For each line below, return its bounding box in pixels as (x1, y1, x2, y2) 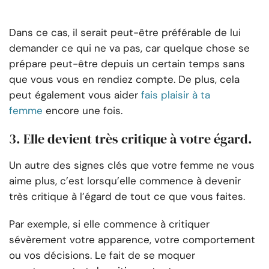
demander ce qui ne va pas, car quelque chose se (9, 41, 250, 55)
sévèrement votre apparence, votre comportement (9, 233, 255, 247)
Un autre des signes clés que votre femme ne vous (9, 159, 255, 172)
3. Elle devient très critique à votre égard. (9, 130, 252, 148)
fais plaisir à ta (141, 88, 210, 102)
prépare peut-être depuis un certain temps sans (9, 57, 245, 71)
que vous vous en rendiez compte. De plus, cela (9, 73, 240, 86)
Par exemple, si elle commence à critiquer (9, 217, 210, 231)
